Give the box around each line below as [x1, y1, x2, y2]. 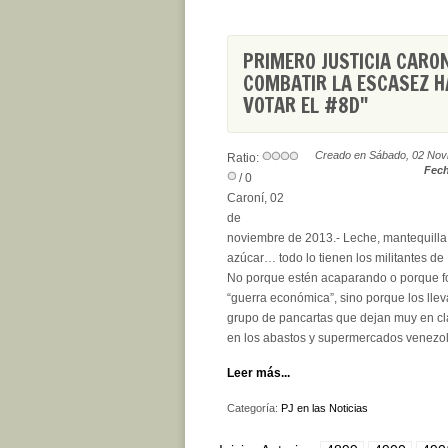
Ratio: [227, 151, 262, 165]
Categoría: [227, 402, 281, 414]
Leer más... [227, 366, 290, 380]
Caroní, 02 [227, 191, 284, 205]
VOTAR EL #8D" [243, 91, 368, 120]
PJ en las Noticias [281, 402, 368, 414]
